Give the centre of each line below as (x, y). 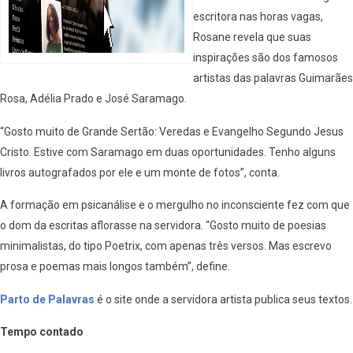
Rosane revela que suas (252, 37)
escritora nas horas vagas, (258, 17)
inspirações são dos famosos (266, 58)
